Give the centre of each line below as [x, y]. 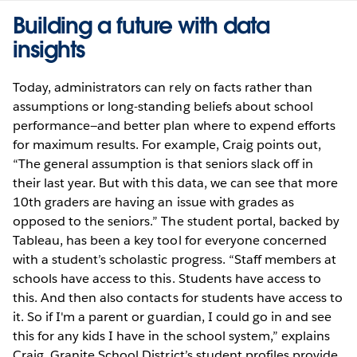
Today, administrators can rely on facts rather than [163, 87]
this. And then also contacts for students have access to [178, 297]
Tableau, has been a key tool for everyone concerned [170, 240]
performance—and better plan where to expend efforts [174, 125]
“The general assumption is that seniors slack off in [163, 163]
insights [49, 49]
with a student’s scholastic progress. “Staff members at [175, 259]
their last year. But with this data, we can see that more [176, 182]
